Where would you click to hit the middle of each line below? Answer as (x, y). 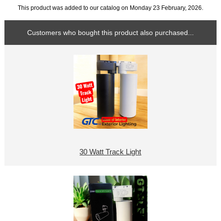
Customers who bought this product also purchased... (110, 33)
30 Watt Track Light (110, 152)
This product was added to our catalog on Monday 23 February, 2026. (110, 7)
